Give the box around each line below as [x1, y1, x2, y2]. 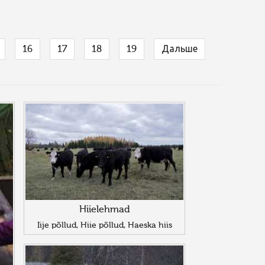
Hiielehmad [79, 205, 130, 215]
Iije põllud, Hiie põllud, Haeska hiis [37, 221, 172, 230]
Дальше [161, 45, 198, 54]
